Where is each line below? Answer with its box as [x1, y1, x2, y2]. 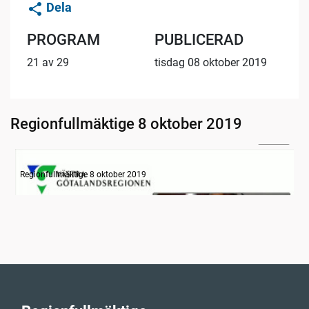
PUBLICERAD [154, 30, 243, 48]
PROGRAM [27, 30, 100, 48]
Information [19, 154, 81, 169]
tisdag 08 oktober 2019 [154, 55, 267, 69]
